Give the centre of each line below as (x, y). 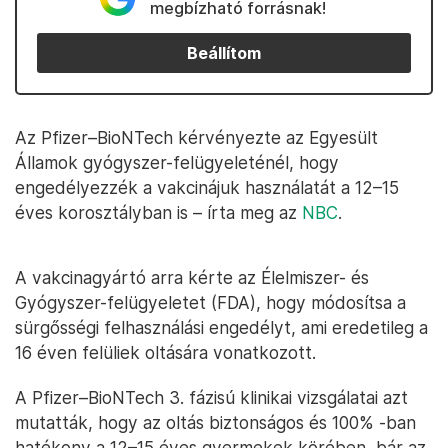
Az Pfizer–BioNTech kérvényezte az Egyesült (196, 137)
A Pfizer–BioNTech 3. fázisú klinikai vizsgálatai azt (211, 397)
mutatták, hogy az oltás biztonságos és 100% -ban (215, 422)
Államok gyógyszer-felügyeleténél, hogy (177, 162)
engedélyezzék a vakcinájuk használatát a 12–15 (207, 187)
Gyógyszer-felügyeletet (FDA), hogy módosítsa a (210, 302)
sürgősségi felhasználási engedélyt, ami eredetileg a (221, 327)
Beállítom (224, 53)
